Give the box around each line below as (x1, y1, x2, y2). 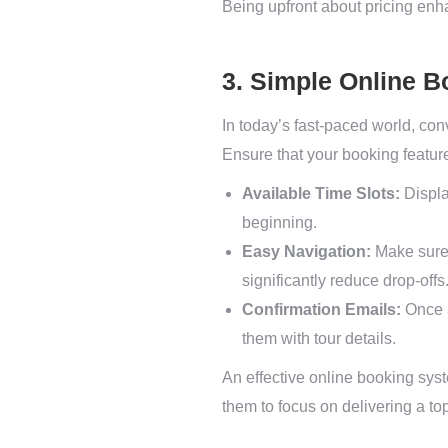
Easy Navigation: (242, 243, 371, 260)
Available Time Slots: (242, 185, 400, 202)
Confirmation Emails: (242, 301, 401, 318)
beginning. (242, 214, 317, 231)
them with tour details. (242, 330, 396, 347)
